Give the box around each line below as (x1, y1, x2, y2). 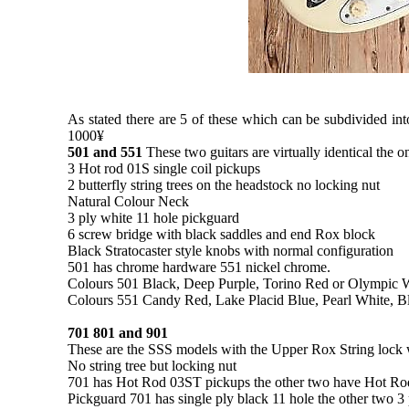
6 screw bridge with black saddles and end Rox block (68, 225, 376, 242)
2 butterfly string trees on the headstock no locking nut (68, 176, 381, 193)
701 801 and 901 (68, 324, 169, 341)
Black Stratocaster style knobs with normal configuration (68, 242, 394, 258)
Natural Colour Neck (68, 193, 190, 209)
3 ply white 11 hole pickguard (68, 209, 240, 225)
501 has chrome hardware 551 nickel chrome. (68, 258, 331, 275)
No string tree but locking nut (68, 357, 237, 373)
